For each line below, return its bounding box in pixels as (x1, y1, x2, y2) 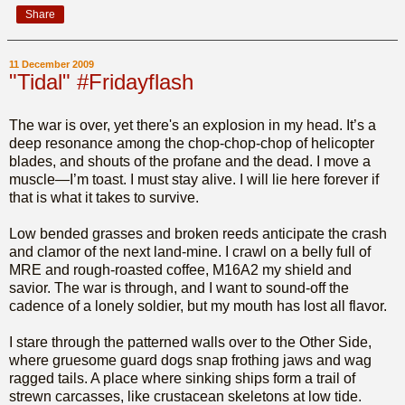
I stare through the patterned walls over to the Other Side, (9, 334, 372, 351)
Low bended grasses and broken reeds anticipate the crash (9, 226, 387, 242)
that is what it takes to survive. (9, 190, 199, 206)
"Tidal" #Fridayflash (9, 70, 193, 95)
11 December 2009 (9, 59, 94, 71)
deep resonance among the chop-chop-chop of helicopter (9, 136, 374, 152)
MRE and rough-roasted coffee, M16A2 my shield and (9, 262, 352, 278)
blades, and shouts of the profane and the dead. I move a (9, 154, 371, 170)
